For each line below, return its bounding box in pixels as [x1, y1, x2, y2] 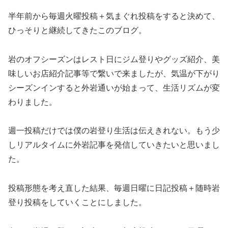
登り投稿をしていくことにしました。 [8, 198, 147, 207]
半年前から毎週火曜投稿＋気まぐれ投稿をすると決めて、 [8, 11, 220, 20]
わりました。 [8, 97, 57, 106]
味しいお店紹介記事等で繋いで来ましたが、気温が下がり [8, 69, 220, 78]
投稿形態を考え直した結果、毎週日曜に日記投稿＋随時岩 [8, 184, 220, 193]
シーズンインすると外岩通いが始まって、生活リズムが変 [8, 83, 220, 92]
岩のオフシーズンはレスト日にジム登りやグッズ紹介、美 [8, 54, 220, 64]
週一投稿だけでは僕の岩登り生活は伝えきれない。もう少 [8, 126, 220, 135]
